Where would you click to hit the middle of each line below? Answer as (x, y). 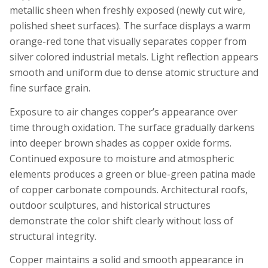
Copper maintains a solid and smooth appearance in (127, 260)
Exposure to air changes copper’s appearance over (124, 112)
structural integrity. (53, 236)
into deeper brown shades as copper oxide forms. (121, 143)
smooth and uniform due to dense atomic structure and (134, 72)
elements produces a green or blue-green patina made (133, 174)
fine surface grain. (50, 88)
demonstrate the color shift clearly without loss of (121, 220)
